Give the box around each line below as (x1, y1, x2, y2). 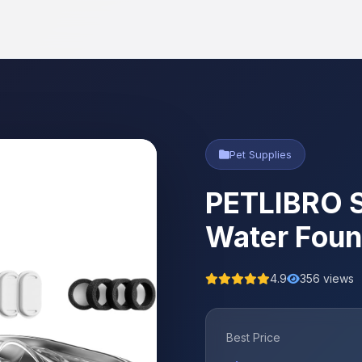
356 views (300, 271, 354, 285)
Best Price (226, 330, 280, 344)
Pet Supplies (229, 148, 292, 161)
